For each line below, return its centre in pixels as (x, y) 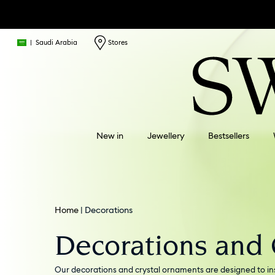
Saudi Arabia (57, 42)
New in (110, 136)
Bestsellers (229, 136)
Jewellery (166, 136)
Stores (117, 42)
